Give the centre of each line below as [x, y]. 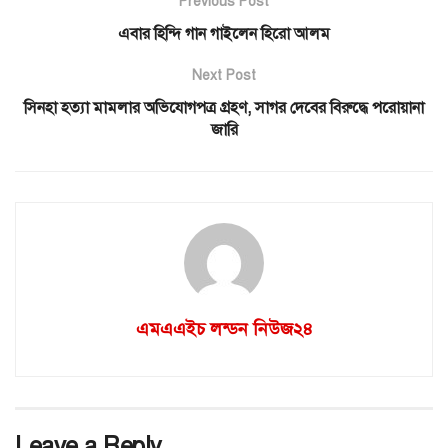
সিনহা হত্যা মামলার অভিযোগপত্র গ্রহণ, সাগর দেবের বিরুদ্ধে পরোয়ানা [224, 107]
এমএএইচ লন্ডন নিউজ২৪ [224, 328]
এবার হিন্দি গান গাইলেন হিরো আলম [224, 33]
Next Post [224, 75]
